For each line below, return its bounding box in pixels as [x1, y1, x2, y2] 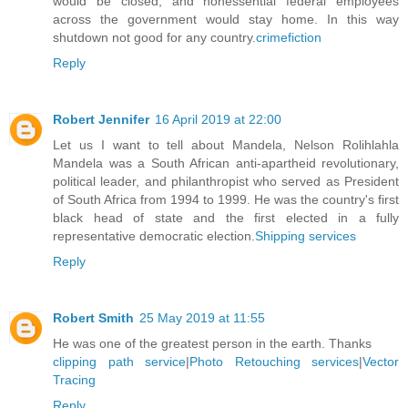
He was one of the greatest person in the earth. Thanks [53, 335, 372, 351]
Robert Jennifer [53, 111, 149, 127]
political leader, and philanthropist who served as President [53, 173, 399, 189]
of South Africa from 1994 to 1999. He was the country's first [53, 191, 399, 207]
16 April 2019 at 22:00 [155, 111, 281, 127]
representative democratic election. [53, 228, 255, 243]
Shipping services [255, 228, 356, 243]
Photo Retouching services [189, 353, 359, 369]
